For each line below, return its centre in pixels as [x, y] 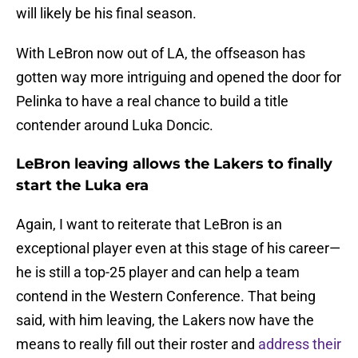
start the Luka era [82, 186]
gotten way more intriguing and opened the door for [179, 78]
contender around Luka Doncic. [115, 125]
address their [300, 344]
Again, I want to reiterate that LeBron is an [149, 225]
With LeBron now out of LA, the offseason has [161, 54]
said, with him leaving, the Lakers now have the [165, 320]
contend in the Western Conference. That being [166, 296]
